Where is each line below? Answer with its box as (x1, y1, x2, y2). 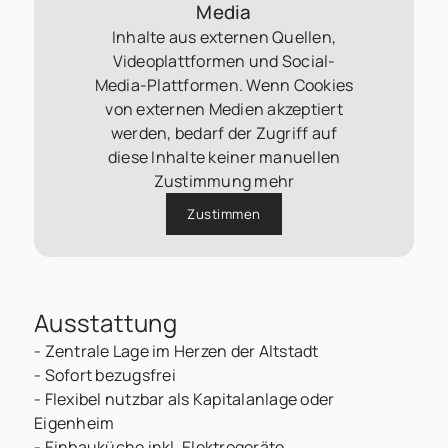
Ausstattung (34, 305, 177, 339)
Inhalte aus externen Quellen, (111, 26, 337, 49)
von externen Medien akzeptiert (105, 98, 343, 121)
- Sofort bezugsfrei (34, 363, 176, 386)
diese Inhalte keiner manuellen (107, 146, 341, 169)
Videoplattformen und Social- (112, 50, 336, 73)
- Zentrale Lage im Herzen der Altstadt (34, 339, 319, 362)
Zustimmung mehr (153, 170, 295, 193)
